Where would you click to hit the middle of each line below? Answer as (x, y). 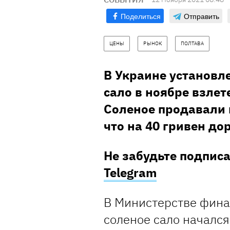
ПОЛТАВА (192, 44)
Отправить (202, 16)
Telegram (130, 173)
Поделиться (141, 16)
